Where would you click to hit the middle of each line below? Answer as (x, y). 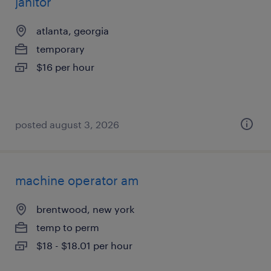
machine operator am (77, 180)
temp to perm (68, 227)
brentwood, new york (85, 209)
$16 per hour (65, 67)
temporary (60, 49)
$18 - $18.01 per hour (84, 245)
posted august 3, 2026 (67, 124)
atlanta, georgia (73, 31)
